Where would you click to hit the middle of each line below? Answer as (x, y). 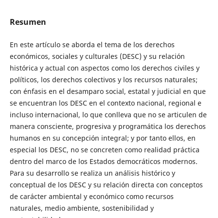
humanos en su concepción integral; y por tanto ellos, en (102, 138)
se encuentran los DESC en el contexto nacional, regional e (105, 103)
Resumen (28, 22)
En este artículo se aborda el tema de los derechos (92, 44)
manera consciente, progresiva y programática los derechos (108, 126)
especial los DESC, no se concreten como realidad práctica (104, 149)
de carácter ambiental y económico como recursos (91, 196)
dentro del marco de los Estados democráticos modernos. (103, 161)
